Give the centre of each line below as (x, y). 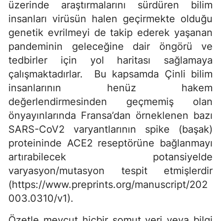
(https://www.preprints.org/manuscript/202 (108, 184)
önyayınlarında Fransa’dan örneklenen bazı (110, 115)
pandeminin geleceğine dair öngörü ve (110, 46)
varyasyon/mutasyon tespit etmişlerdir (110, 170)
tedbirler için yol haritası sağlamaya (110, 60)
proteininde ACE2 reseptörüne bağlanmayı (110, 143)
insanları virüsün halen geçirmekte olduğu (110, 18)
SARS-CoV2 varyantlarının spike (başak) (110, 129)
